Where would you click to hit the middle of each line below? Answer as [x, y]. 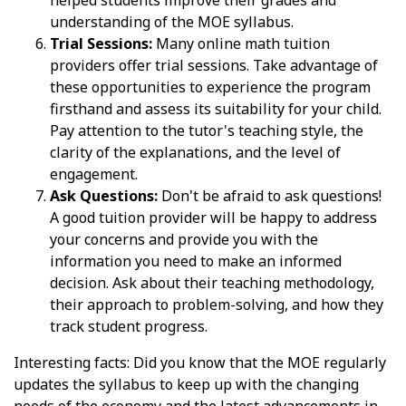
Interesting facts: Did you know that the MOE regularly [200, 362]
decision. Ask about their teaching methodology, [212, 282]
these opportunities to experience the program [210, 87]
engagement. [94, 174]
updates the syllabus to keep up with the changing [186, 384]
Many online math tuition [241, 43]
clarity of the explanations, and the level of [195, 152]
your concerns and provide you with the [184, 239]
